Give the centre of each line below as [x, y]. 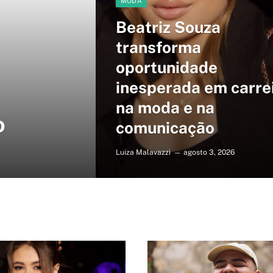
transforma [158, 47]
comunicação [165, 128]
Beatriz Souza [168, 27]
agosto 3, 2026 [209, 152]
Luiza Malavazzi [143, 152]
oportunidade [166, 67]
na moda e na [165, 108]
